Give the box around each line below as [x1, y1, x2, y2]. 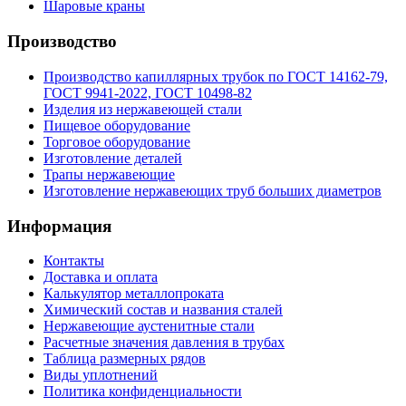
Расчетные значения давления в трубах [43, 334, 285, 351]
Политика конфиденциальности [43, 383, 242, 400]
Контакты [43, 253, 104, 269]
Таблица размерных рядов [43, 351, 206, 367]
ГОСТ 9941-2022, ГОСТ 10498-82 [43, 84, 252, 101]
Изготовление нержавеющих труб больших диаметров [43, 182, 382, 198]
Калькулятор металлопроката [43, 285, 224, 302]
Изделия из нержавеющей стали [43, 101, 242, 117]
